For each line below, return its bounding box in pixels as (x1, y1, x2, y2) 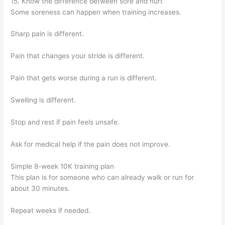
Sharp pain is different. (11, 30, 84, 38)
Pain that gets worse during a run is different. (11, 74, 157, 82)
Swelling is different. (11, 96, 76, 104)
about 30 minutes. (11, 184, 70, 192)
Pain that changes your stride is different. (11, 52, 145, 60)
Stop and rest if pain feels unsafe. (11, 118, 120, 126)
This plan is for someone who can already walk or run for (11, 173, 194, 181)
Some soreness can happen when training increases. (11, 8, 182, 16)
